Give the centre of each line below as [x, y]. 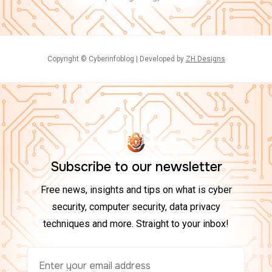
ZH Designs [205, 59]
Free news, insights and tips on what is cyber [136, 190]
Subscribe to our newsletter [136, 167]
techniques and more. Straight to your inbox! [136, 224]
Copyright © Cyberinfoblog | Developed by [116, 59]
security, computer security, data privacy [136, 207]
